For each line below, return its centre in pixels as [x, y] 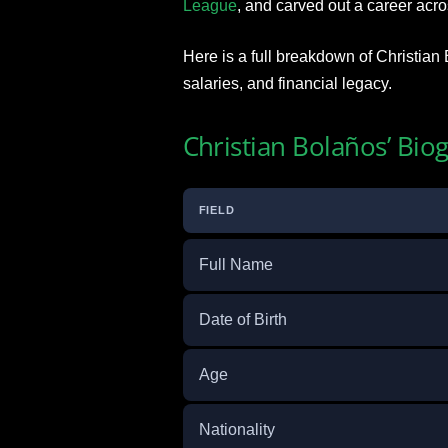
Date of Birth [242, 319]
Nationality [236, 429]
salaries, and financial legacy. [287, 83]
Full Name [235, 264]
